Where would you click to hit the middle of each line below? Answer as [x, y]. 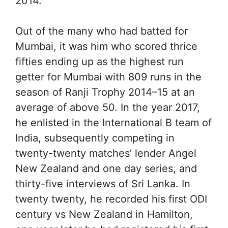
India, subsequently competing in [95, 138]
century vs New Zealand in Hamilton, [104, 214]
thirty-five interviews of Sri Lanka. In [103, 184]
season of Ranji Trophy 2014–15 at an [105, 92]
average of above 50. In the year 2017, [108, 107]
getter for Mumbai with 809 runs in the [108, 77]
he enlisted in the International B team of [113, 123]
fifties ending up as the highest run [99, 62]
